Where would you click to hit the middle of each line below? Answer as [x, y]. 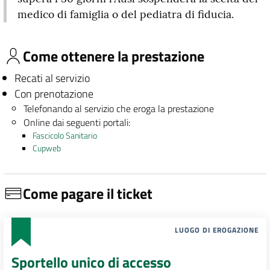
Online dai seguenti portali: [77, 122]
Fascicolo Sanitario [64, 136]
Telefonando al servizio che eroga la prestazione [119, 108]
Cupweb [46, 148]
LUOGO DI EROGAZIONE [217, 230]
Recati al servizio [52, 78]
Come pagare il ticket [88, 193]
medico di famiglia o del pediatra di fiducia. [125, 14]
